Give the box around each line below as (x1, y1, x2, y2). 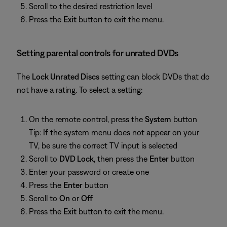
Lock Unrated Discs (32, 72, 99, 81)
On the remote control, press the (29, 115, 145, 124)
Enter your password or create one (29, 167, 149, 176)
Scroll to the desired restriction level (29, 2, 152, 11)
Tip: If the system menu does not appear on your (29, 128, 199, 137)
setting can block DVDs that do (99, 72, 210, 81)
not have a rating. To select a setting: (17, 85, 142, 94)
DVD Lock (59, 154, 94, 163)
